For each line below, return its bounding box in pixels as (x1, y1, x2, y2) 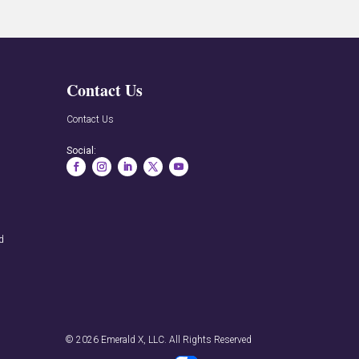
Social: (67, 144, 97, 156)
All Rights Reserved (166, 334, 252, 346)
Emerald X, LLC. (100, 334, 167, 346)
